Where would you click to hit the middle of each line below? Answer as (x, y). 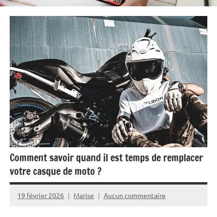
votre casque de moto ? (56, 171)
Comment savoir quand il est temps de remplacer (106, 158)
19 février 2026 (41, 195)
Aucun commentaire (135, 195)
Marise (84, 195)
